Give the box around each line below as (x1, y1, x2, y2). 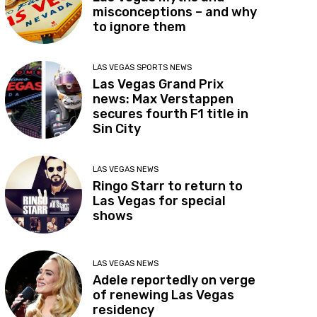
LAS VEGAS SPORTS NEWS (93, 62, 192, 72)
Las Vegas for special (93, 192, 226, 209)
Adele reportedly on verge (93, 272, 256, 289)
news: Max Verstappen (93, 91, 234, 107)
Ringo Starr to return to (93, 178, 243, 194)
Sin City (93, 120, 142, 137)
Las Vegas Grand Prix (93, 76, 224, 92)
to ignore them (93, 18, 187, 35)
